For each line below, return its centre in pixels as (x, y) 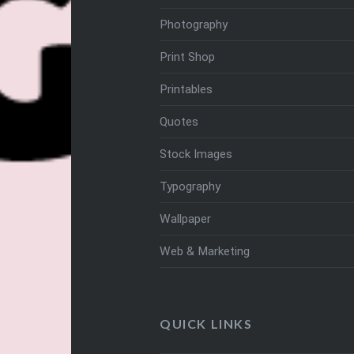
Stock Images (196, 154)
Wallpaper (185, 218)
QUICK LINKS (206, 323)
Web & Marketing (204, 251)
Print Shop (187, 56)
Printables (186, 89)
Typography (190, 186)
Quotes (179, 121)
